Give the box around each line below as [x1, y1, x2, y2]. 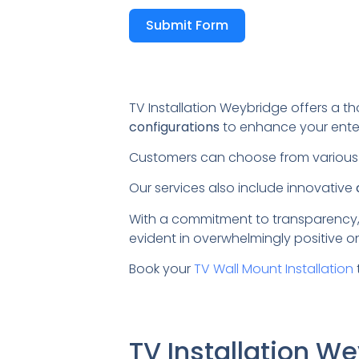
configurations [129, 117, 220, 136]
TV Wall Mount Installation [194, 260, 354, 279]
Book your [129, 260, 195, 279]
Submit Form [146, 15, 229, 34]
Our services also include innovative [129, 179, 357, 198]
